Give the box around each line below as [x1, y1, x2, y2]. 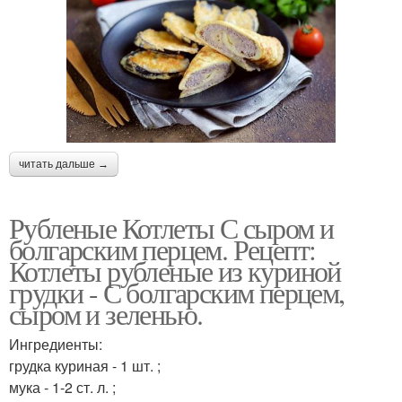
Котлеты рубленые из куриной [9, 250, 341, 290]
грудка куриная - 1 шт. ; [9, 354, 161, 376]
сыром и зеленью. [9, 293, 203, 333]
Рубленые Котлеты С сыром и [9, 207, 334, 247]
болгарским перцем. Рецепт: [9, 229, 316, 268]
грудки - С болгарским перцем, [9, 272, 345, 311]
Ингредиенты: [9, 333, 102, 354]
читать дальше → [19, 157, 109, 170]
